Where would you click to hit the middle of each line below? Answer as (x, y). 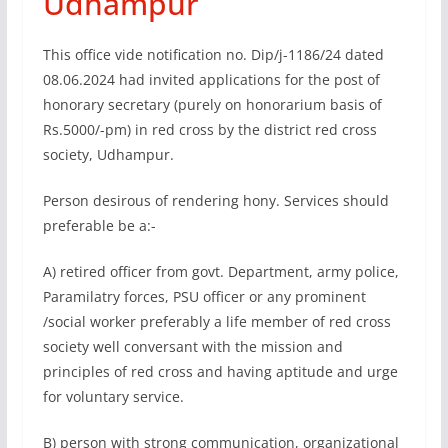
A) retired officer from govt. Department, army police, (220, 271)
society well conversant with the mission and (192, 346)
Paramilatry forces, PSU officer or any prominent (204, 296)
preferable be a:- (99, 225)
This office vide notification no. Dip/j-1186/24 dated (213, 54)
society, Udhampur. (108, 154)
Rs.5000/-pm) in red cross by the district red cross (209, 129)
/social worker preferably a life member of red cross (216, 321)
